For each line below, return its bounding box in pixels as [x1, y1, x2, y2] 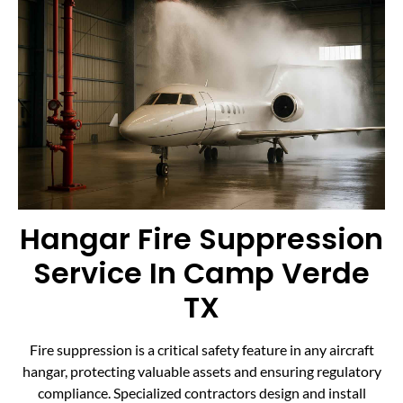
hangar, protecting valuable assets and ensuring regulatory [22, 362, 381, 380]
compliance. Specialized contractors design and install [37, 383, 366, 401]
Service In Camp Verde [33, 252, 370, 293]
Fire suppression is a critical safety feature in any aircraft [29, 340, 374, 358]
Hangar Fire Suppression [20, 218, 383, 259]
